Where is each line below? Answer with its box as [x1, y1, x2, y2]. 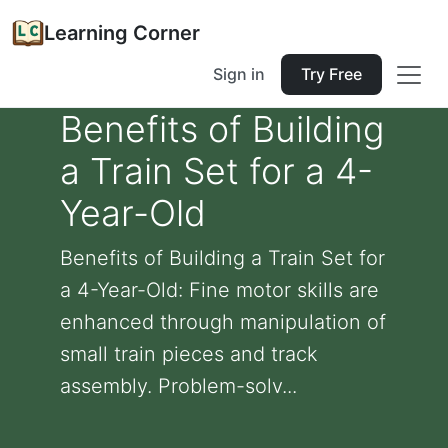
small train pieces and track [60, 342, 318, 366]
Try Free [301, 64, 362, 84]
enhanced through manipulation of [60, 310, 386, 334]
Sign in [213, 64, 265, 84]
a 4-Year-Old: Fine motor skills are [60, 278, 379, 302]
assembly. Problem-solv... [60, 374, 297, 398]
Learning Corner [44, 21, 200, 45]
